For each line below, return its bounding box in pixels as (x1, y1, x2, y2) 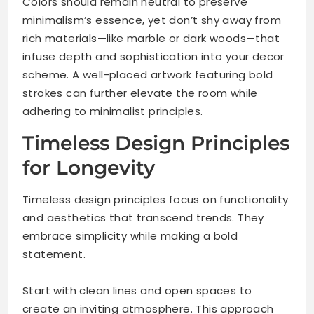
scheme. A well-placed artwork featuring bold (22, 67, 273, 82)
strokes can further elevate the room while (22, 85, 258, 100)
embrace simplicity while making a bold (22, 228, 238, 243)
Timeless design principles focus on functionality (22, 191, 289, 207)
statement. (22, 246, 86, 261)
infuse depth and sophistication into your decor (22, 48, 285, 64)
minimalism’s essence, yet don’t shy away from (22, 12, 281, 27)
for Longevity (22, 155, 155, 179)
